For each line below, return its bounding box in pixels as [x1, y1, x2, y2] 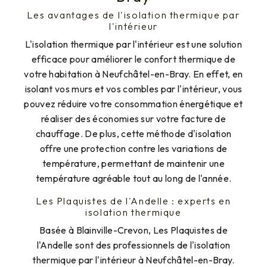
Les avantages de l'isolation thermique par [27, 8, 240, 21]
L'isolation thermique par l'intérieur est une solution [24, 38, 243, 50]
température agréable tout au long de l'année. [35, 172, 232, 184]
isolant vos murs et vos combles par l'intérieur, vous [24, 82, 243, 95]
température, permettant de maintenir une [42, 157, 225, 169]
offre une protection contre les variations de [39, 142, 228, 154]
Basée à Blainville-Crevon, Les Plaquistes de [39, 223, 228, 236]
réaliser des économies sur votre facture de [41, 112, 226, 125]
